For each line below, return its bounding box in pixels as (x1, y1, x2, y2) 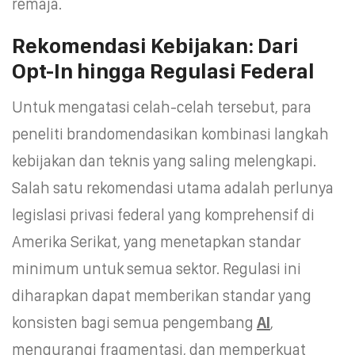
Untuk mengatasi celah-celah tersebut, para (12, 97, 311, 116)
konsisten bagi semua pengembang (12, 312, 257, 332)
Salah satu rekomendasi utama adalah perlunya (12, 177, 334, 197)
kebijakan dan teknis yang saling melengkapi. (12, 151, 316, 170)
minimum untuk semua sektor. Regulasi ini (12, 258, 301, 278)
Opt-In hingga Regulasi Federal (12, 57, 315, 84)
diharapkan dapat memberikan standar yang (12, 285, 311, 305)
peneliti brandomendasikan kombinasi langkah (12, 124, 329, 143)
